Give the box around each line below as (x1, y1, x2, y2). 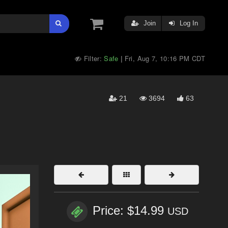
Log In (178, 19, 198, 27)
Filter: (81, 53, 104, 63)
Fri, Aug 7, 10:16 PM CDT (124, 53, 205, 63)
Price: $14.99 (93, 204, 167, 218)
